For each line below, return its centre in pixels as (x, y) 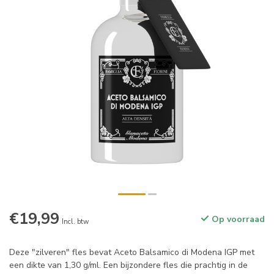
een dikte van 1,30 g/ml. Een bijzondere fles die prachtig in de (128, 265)
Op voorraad (237, 220)
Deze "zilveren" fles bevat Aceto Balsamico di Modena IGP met (132, 253)
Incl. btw (75, 222)
